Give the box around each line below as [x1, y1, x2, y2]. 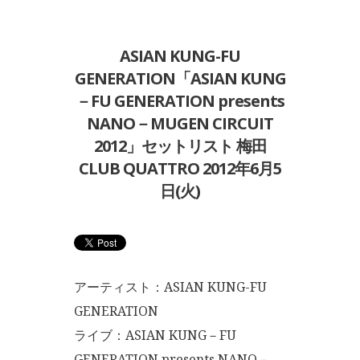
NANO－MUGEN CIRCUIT [87, 112, 273, 134]
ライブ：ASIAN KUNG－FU [74, 326, 236, 344]
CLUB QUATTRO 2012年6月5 [79, 157, 281, 179]
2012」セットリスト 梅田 [93, 135, 267, 157]
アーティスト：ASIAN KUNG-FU [74, 278, 267, 296]
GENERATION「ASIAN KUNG [74, 67, 286, 89]
